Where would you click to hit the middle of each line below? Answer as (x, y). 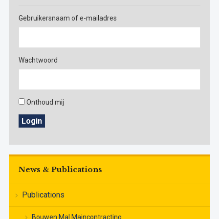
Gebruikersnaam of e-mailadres (67, 18)
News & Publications (60, 170)
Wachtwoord (38, 60)
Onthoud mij (45, 102)
